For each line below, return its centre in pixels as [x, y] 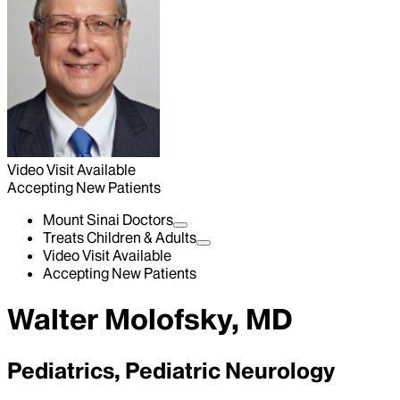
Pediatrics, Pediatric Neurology [171, 371]
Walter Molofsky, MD [150, 320]
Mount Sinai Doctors [108, 220]
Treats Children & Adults [120, 237]
